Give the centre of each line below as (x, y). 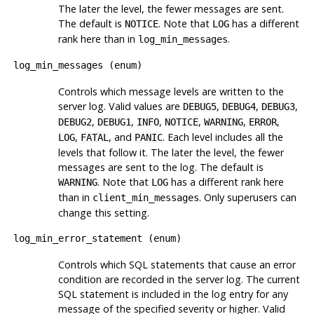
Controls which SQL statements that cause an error (177, 264)
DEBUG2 (75, 122)
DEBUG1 (114, 122)
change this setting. (103, 212)
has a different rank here (226, 182)
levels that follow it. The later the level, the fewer (171, 152)
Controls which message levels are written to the (171, 91)
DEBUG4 (239, 106)
